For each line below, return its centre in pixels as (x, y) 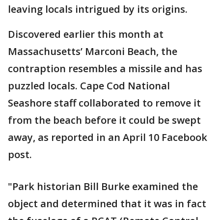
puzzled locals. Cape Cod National (89, 86)
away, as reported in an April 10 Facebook (108, 137)
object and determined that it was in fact (107, 204)
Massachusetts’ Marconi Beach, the (93, 52)
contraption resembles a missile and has (105, 69)
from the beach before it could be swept (104, 120)
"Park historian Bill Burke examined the (103, 187)
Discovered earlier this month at (86, 34)
